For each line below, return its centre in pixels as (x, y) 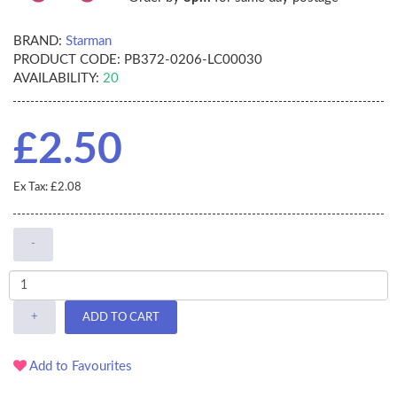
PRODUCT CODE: (67, 60)
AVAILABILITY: (56, 79)
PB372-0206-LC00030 (191, 60)
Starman (89, 42)
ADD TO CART (121, 317)
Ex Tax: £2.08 (47, 188)
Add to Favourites (79, 367)
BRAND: (38, 42)
